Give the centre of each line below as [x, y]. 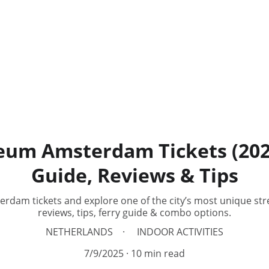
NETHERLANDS [79, 232]
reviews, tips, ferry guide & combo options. [134, 213]
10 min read [158, 253]
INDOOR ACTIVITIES [180, 232]
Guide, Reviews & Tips [134, 175]
